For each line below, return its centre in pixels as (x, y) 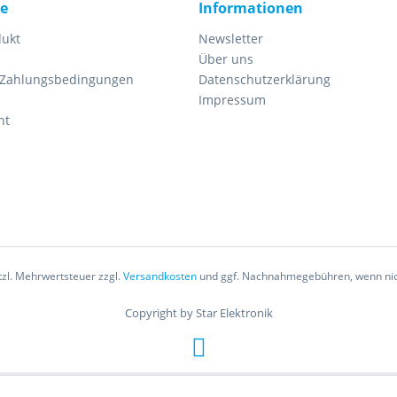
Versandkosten (160, 276)
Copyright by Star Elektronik (198, 313)
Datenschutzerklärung (265, 79)
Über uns (226, 59)
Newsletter (231, 39)
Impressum (232, 100)
